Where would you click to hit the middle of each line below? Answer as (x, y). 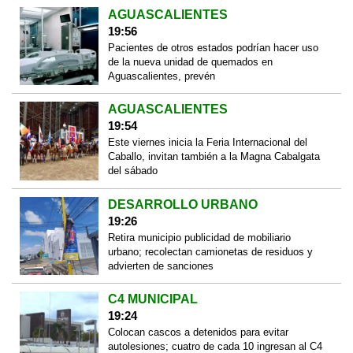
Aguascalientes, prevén (161, 76)
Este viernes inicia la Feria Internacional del (207, 143)
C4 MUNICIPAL (152, 299)
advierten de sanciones (160, 266)
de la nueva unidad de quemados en (190, 61)
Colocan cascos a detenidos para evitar (198, 333)
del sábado (132, 171)
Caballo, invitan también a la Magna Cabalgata (214, 157)
